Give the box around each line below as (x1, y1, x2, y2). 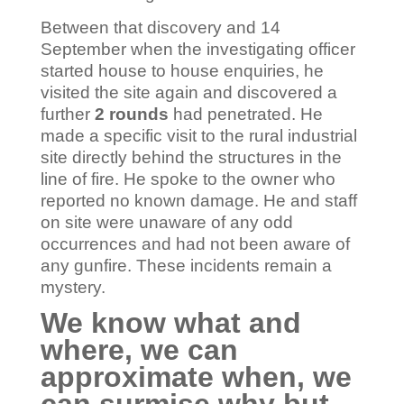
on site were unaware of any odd (40, 213, 293, 233)
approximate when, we (40, 361, 352, 394)
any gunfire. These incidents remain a (40, 256, 332, 276)
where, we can (40, 334, 238, 367)
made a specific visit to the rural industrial (40, 126, 357, 146)
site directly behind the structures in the (40, 148, 342, 168)
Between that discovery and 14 (40, 18, 280, 38)
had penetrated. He (168, 105, 323, 124)
